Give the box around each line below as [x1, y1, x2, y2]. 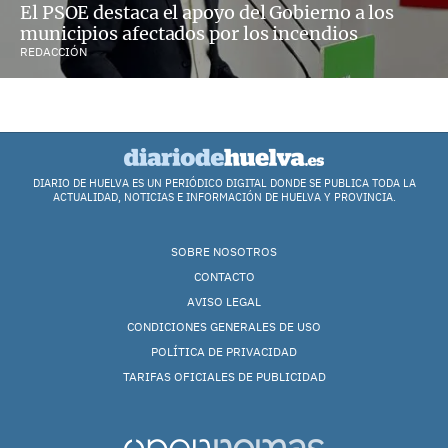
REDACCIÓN [20, 43, 87, 59]
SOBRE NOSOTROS [171, 243, 277, 259]
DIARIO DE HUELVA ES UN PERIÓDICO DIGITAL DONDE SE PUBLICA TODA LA [32, 175, 416, 190]
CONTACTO [193, 268, 255, 284]
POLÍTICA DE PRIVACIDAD [151, 343, 297, 359]
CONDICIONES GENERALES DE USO [127, 318, 321, 334]
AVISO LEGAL [187, 293, 261, 309]
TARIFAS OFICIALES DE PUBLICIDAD [122, 368, 326, 384]
